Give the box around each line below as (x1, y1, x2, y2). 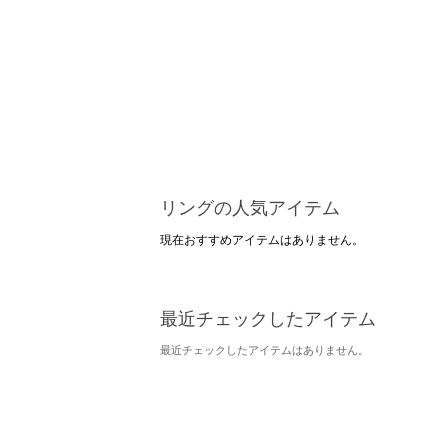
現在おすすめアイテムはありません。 (160, 231, 364, 247)
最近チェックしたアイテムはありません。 (160, 342, 369, 356)
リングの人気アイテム (160, 195, 340, 218)
